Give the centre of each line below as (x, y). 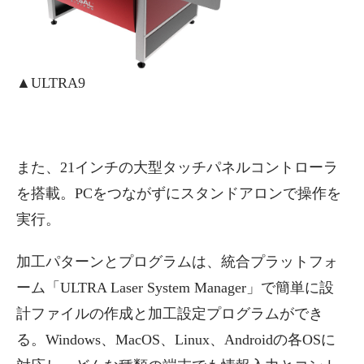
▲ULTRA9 (51, 83)
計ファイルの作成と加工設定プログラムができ (170, 314)
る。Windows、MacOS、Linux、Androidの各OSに (176, 340)
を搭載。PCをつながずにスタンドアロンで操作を (179, 194)
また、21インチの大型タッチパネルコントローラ (177, 168)
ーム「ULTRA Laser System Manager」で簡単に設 (175, 288)
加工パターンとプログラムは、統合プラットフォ (177, 262)
